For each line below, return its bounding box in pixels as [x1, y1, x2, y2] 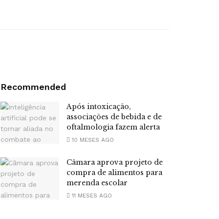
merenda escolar [66, 178, 128, 187]
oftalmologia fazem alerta [66, 123, 160, 131]
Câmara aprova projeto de [66, 158, 163, 167]
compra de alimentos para [66, 168, 162, 177]
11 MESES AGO [70, 192, 112, 199]
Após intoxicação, [66, 102, 131, 111]
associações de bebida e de [66, 112, 162, 121]
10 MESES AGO [70, 136, 114, 143]
